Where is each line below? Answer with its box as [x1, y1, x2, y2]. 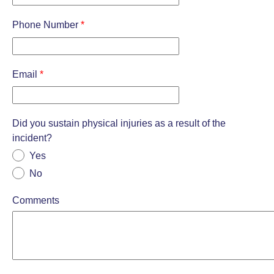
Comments [12, 194, 59, 206]
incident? [12, 132, 52, 143]
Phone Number [12, 20, 81, 31]
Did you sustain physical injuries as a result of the [12, 117, 226, 128]
